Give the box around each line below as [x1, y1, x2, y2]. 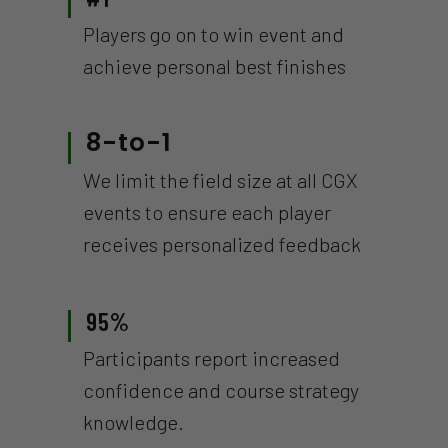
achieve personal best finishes [82, 54, 346, 78]
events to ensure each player [82, 200, 331, 224]
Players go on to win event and [82, 22, 344, 46]
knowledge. [82, 410, 184, 434]
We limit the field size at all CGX [82, 168, 358, 192]
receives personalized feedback [82, 232, 361, 256]
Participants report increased [82, 346, 340, 370]
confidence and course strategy [82, 378, 359, 402]
